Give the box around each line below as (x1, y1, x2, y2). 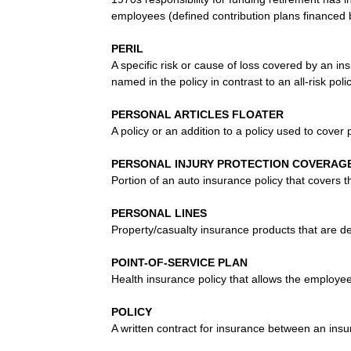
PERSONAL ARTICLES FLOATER (111, 107, 284, 121)
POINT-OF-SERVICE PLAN (111, 255, 248, 269)
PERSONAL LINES (111, 206, 207, 219)
